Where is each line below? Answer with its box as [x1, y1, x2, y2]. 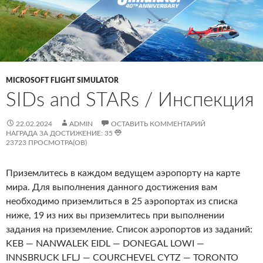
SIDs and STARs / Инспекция [6, 90, 254, 110]
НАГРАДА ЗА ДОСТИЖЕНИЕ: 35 [6, 129, 114, 137]
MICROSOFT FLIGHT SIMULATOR [6, 76, 119, 84]
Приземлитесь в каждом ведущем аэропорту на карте [6, 168, 240, 178]
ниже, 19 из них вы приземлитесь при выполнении [6, 210, 224, 220]
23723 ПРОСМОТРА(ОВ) [6, 139, 87, 146]
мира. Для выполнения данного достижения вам [6, 182, 217, 192]
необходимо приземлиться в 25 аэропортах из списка [6, 196, 238, 206]
